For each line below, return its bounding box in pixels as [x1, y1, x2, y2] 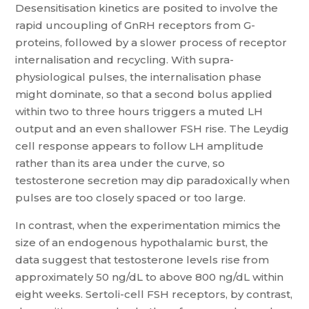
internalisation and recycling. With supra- [15, 53, 235, 66]
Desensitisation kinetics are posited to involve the [15, 1, 279, 14]
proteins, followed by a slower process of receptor [15, 36, 288, 49]
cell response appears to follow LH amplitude [15, 139, 264, 152]
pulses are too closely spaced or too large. [15, 191, 246, 204]
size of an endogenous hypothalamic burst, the [15, 236, 269, 249]
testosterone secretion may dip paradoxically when [15, 174, 290, 187]
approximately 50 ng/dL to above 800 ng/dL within [15, 270, 284, 283]
